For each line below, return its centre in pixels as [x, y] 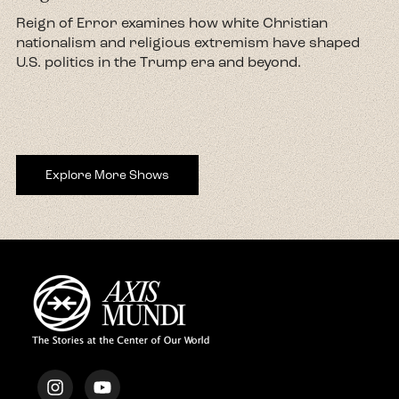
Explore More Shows [107, 175]
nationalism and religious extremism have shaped [188, 43]
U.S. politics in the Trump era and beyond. [159, 62]
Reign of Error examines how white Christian [172, 23]
